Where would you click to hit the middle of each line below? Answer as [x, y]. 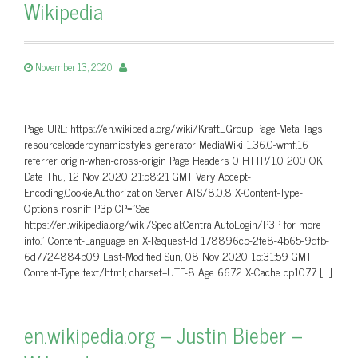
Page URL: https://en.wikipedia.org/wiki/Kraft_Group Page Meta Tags [173, 127]
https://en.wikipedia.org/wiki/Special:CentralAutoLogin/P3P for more [173, 223]
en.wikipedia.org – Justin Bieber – [163, 334]
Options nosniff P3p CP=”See [87, 207]
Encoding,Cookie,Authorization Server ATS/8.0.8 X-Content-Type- [163, 191]
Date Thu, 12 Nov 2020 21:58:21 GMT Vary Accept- [137, 175]
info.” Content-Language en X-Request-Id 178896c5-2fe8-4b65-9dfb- [177, 239]
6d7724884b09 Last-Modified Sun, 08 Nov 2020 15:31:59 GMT [168, 255]
